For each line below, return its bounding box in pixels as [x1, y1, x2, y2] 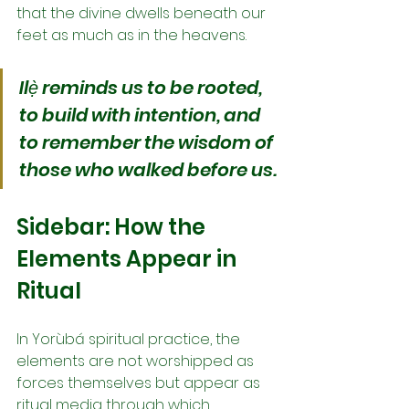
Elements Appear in [16, 243, 241, 274]
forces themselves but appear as [16, 372, 264, 393]
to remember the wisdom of [19, 129, 277, 155]
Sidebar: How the [16, 211, 210, 242]
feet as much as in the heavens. [16, 24, 246, 46]
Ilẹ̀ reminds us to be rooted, [19, 74, 266, 100]
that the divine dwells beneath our [16, 2, 269, 24]
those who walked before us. [19, 156, 277, 183]
